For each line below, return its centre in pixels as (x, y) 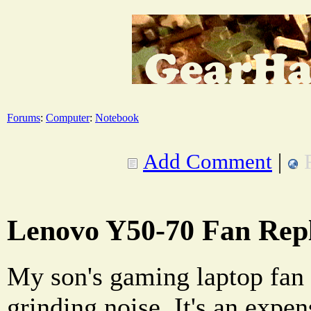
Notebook (117, 117)
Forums (24, 117)
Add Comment (208, 161)
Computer (68, 117)
